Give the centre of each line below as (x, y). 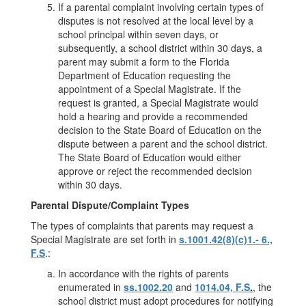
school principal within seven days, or (138, 34)
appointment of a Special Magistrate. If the (150, 89)
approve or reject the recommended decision (155, 171)
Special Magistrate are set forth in (105, 239)
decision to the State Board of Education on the (160, 130)
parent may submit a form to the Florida (144, 61)
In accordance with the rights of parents (143, 273)
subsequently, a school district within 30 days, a (160, 48)
